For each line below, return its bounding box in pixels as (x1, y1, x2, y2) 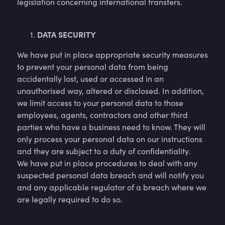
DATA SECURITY (37, 29, 96, 40)
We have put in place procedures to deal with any (17, 158, 197, 168)
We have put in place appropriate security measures (17, 49, 208, 60)
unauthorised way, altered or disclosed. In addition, (17, 85, 204, 96)
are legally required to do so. (17, 194, 123, 204)
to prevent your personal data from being (17, 61, 168, 72)
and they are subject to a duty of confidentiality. (17, 146, 190, 156)
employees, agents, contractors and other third (17, 109, 188, 120)
